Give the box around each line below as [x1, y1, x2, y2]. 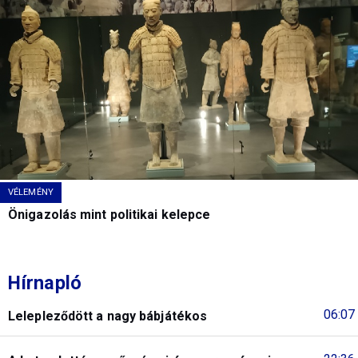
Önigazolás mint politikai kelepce [8, 207, 211, 223]
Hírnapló [8, 272, 82, 295]
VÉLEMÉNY [8, 187, 54, 198]
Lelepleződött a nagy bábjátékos [8, 308, 208, 324]
